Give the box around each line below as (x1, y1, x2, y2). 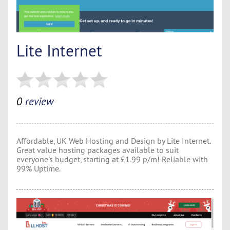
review (22, 94, 53, 108)
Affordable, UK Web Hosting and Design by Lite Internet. (16, 135, 210, 146)
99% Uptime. (16, 163, 61, 174)
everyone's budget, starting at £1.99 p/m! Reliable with (16, 154, 208, 164)
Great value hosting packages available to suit (16, 144, 179, 155)
